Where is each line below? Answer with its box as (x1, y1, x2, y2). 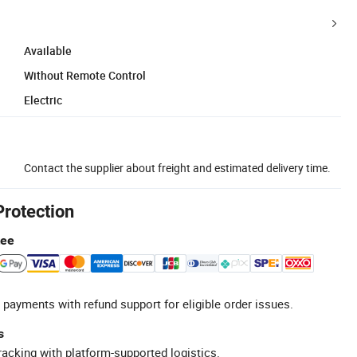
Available (24, 42, 72, 58)
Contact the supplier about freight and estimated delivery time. (24, 159, 331, 175)
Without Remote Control (24, 67, 146, 83)
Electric (24, 92, 62, 108)
